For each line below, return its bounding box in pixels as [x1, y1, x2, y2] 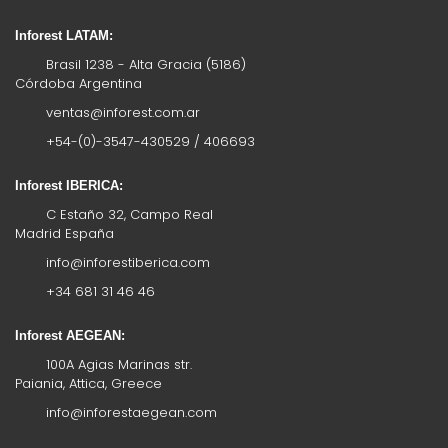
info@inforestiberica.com [46, 253, 210, 272]
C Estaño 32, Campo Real [42, 205, 213, 224]
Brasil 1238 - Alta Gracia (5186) [42, 55, 246, 74]
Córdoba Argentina [15, 74, 142, 93]
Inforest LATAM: [15, 28, 113, 43]
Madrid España [15, 224, 114, 243]
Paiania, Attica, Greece [15, 374, 162, 393]
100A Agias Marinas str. [42, 355, 192, 374]
